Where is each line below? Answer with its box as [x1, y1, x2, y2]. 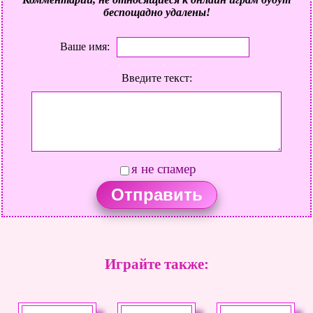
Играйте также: [104, 255, 209, 272]
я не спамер [131, 161, 196, 176]
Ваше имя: [60, 40, 110, 52]
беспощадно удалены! [103, 6, 210, 18]
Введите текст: [121, 71, 192, 84]
